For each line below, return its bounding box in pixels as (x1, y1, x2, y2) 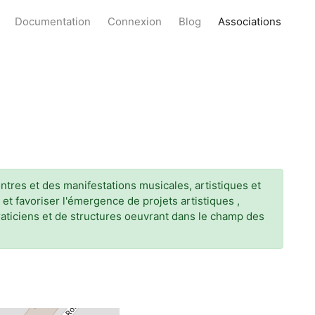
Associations (218, 15, 281, 28)
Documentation (15, 15, 91, 28)
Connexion (108, 15, 162, 28)
